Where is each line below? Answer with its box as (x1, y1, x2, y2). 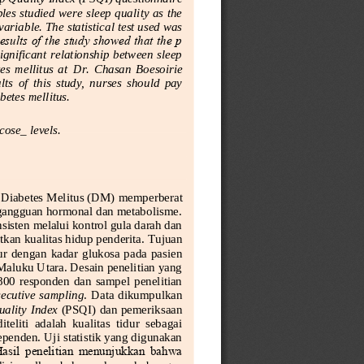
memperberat (118, 189, 185, 204)
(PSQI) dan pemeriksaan (61, 301, 185, 316)
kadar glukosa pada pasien (50, 245, 185, 260)
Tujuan (147, 231, 185, 245)
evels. (32, 122, 61, 136)
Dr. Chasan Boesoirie (72, 61, 185, 76)
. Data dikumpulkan (83, 287, 185, 301)
